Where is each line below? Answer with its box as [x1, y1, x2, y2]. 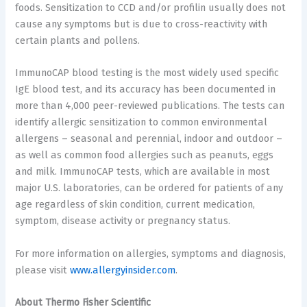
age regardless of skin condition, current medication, [15, 198, 256, 211]
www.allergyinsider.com [70, 263, 176, 276]
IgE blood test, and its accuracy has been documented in [15, 83, 276, 96]
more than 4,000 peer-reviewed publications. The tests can [15, 99, 285, 112]
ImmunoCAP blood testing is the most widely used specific [15, 66, 280, 79]
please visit [15, 263, 71, 276]
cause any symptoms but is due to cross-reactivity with [15, 17, 268, 30]
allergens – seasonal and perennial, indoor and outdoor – [15, 132, 283, 145]
